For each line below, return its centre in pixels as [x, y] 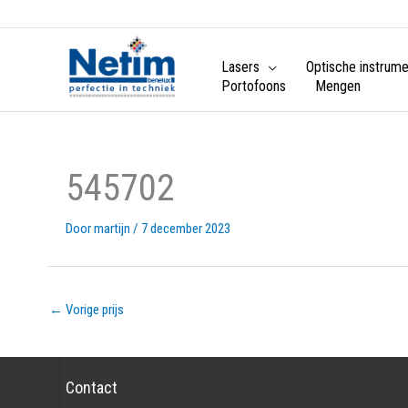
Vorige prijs [93, 309]
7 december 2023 [186, 228]
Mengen [337, 87]
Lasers [240, 67]
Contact [92, 387]
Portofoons [253, 87]
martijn [113, 228]
